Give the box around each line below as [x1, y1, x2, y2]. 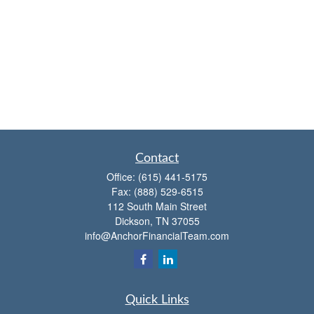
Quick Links [125, 294, 189, 306]
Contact [135, 152, 179, 165]
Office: [107, 170, 138, 184]
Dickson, [114, 214, 153, 228]
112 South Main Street [107, 199, 207, 213]
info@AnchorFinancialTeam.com [85, 228, 229, 243]
